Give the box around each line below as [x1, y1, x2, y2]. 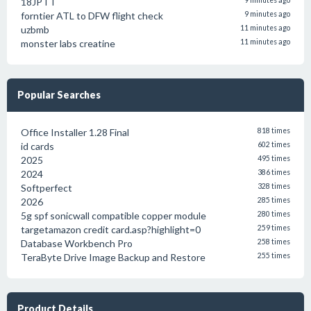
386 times [258, 168, 290, 176]
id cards [21, 140, 54, 152]
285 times [258, 196, 290, 204]
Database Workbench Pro [21, 237, 133, 249]
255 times [258, 251, 290, 260]
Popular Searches [17, 89, 101, 101]
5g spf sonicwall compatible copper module [21, 210, 206, 221]
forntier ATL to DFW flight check [21, 10, 163, 22]
